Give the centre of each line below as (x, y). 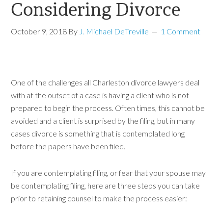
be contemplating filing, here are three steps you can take (106, 185)
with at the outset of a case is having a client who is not (100, 95)
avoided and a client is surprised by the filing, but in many (103, 121)
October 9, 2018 (39, 31)
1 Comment (181, 31)
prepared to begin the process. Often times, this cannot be (108, 108)
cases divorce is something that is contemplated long (98, 133)
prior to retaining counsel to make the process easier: (99, 198)
